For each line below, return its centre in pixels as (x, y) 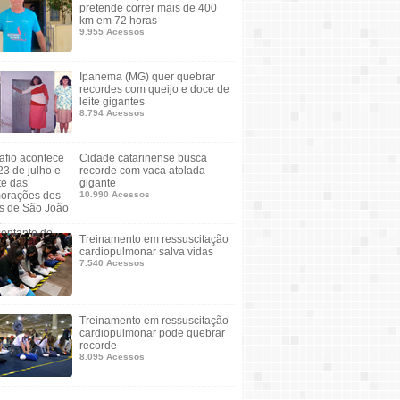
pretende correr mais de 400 (148, 8)
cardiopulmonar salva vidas (146, 252)
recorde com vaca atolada (142, 171)
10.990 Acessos (115, 194)
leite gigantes (112, 102)
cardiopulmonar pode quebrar (152, 333)
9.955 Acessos (112, 32)
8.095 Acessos (112, 357)
